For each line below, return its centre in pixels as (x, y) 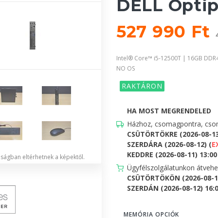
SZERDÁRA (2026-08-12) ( (169, 144)
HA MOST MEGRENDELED (169, 110)
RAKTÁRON (142, 86)
